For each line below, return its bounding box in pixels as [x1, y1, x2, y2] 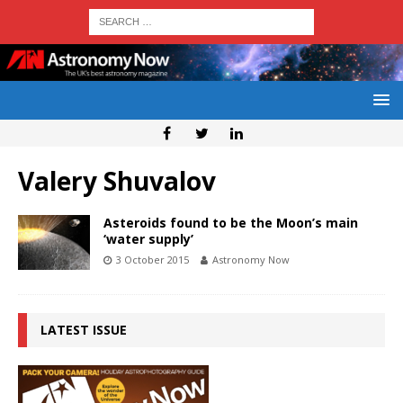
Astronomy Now [212, 253, 290, 267]
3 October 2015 [116, 253, 189, 267]
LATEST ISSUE [40, 321, 127, 339]
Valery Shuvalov [18, 164, 216, 199]
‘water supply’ [103, 230, 193, 248]
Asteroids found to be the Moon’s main [103, 214, 358, 232]
